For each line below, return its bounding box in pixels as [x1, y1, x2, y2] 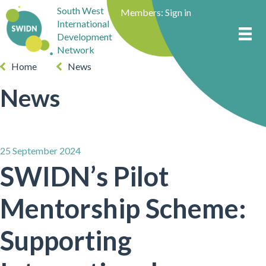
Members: [120, 7, 165, 18]
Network [56, 44, 94, 56]
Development [56, 31, 112, 43]
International [56, 18, 109, 30]
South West [56, 5, 104, 17]
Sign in [164, 7, 191, 18]
